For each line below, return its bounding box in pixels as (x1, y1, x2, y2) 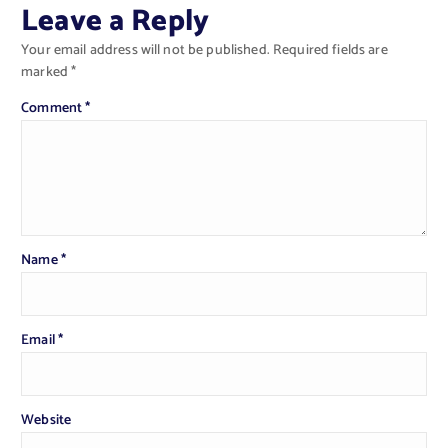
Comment (21, 96, 86, 120)
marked (21, 60, 72, 84)
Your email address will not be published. (21, 38, 270, 62)
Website (21, 409, 72, 433)
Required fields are (273, 38, 388, 62)
